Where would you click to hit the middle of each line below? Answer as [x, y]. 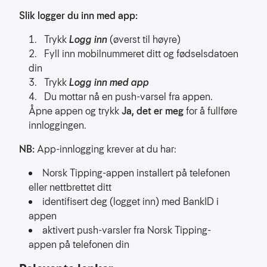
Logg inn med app [109, 83]
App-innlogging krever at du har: [105, 149]
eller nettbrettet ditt [70, 187]
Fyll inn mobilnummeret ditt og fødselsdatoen [141, 54]
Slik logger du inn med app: [78, 16]
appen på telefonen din [79, 245]
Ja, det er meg [153, 111]
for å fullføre [210, 111]
